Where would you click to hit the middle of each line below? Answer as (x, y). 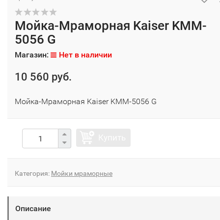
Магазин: (33, 55)
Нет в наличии (85, 55)
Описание (33, 208)
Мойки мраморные (82, 173)
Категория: (33, 173)
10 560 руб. (43, 77)
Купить (112, 137)
